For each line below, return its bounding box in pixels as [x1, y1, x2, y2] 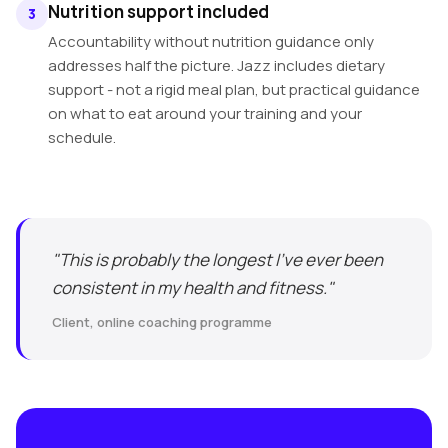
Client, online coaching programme [52, 313, 272, 331]
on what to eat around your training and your [48, 103, 362, 124]
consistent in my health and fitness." [52, 276, 334, 299]
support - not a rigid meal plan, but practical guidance [48, 79, 420, 100]
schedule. [48, 127, 116, 148]
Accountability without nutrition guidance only [48, 31, 374, 52]
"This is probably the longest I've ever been [52, 248, 383, 271]
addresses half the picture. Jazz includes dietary [48, 55, 385, 76]
